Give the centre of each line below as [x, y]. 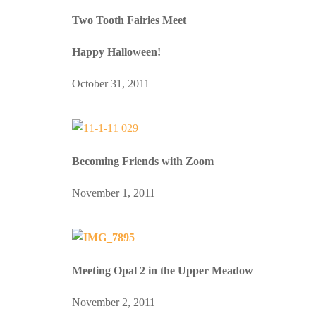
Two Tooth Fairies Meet [129, 20]
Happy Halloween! [116, 51]
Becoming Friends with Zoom [143, 161]
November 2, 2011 [114, 302]
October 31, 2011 [111, 83]
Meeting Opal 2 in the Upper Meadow [163, 270]
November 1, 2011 [114, 193]
